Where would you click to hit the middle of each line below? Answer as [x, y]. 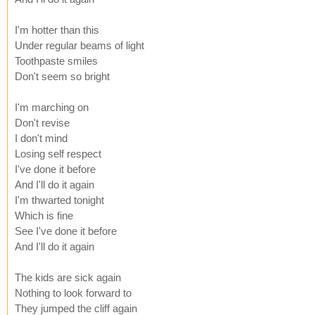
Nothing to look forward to [73, 292]
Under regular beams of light [79, 45]
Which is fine [44, 215]
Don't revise [42, 122]
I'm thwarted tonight [59, 200]
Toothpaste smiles [56, 60]
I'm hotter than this [57, 30]
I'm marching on [52, 107]
